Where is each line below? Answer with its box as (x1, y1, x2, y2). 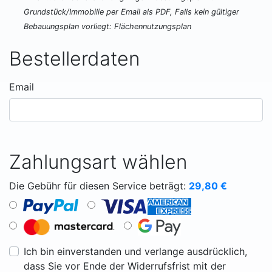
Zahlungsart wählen (9, 150, 188, 174)
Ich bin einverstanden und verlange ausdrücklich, (24, 245, 247, 257)
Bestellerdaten (9, 47, 140, 70)
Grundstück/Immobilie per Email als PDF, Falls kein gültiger (24, 7, 239, 16)
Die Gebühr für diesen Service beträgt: (9, 180, 189, 192)
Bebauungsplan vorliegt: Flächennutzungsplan (24, 22, 191, 31)
